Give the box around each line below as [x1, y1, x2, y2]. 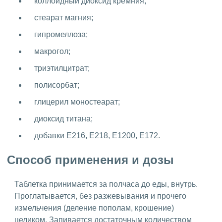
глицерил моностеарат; [34, 97, 120, 106]
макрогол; [34, 47, 70, 55]
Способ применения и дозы [7, 153, 174, 166]
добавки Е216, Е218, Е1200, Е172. [34, 131, 160, 140]
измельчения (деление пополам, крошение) [14, 203, 174, 212]
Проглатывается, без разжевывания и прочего [14, 191, 186, 200]
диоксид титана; [34, 114, 93, 123]
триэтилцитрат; [34, 63, 90, 72]
